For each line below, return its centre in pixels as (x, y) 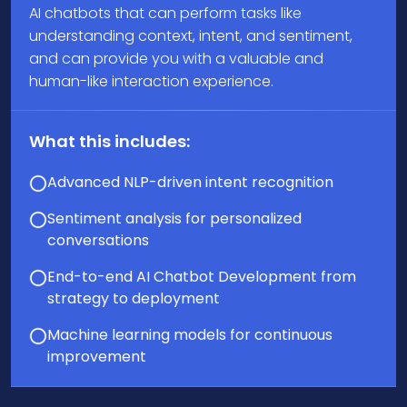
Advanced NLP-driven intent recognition (190, 183)
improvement (97, 357)
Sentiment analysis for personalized (174, 219)
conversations (98, 241)
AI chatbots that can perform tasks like (165, 14)
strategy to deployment (134, 299)
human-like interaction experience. (151, 82)
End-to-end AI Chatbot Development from (202, 277)
